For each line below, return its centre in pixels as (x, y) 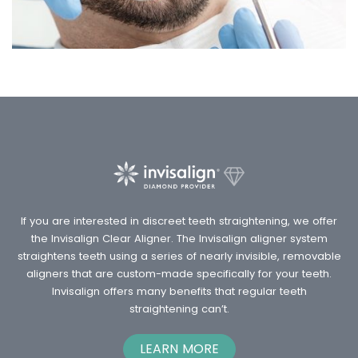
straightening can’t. (179, 308)
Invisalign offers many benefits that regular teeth (179, 291)
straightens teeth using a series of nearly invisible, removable (179, 256)
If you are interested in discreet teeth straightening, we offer (179, 221)
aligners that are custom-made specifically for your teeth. (179, 273)
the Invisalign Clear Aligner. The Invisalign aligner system (179, 238)
